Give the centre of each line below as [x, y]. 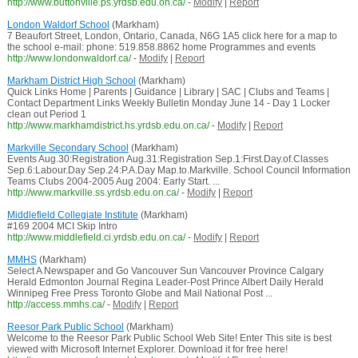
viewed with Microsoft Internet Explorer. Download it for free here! [147, 350]
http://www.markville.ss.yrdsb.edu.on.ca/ [93, 193]
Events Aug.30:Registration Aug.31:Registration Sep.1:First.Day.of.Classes [167, 159]
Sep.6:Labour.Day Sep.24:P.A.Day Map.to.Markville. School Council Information [179, 171]
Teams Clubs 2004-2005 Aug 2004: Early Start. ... [113, 182]
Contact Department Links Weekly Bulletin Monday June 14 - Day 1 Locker [168, 103]
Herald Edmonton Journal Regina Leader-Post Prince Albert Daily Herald [165, 282]
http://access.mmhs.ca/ [56, 305]
